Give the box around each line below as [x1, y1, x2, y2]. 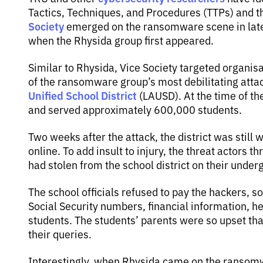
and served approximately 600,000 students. [28, 102, 242, 116]
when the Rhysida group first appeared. [28, 33, 214, 47]
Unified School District [28, 87, 137, 103]
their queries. [28, 227, 92, 241]
